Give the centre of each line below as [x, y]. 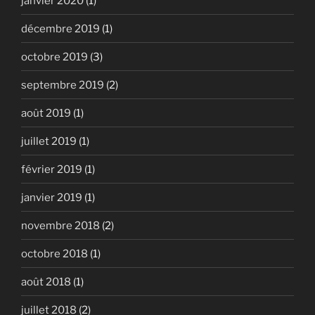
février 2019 [52, 169]
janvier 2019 [52, 197]
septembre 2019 [63, 85]
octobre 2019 [54, 57]
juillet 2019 [49, 141]
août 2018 [46, 282]
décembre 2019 [60, 28]
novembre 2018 [60, 225]
